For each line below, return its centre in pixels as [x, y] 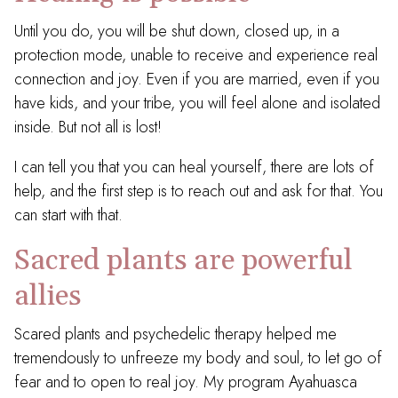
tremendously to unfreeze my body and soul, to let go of [198, 358]
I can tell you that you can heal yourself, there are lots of [194, 167]
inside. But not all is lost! [88, 127]
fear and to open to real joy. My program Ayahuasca [186, 382]
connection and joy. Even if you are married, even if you [197, 79]
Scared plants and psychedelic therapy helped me [175, 334]
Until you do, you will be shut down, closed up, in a [177, 31]
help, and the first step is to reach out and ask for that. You [199, 191]
